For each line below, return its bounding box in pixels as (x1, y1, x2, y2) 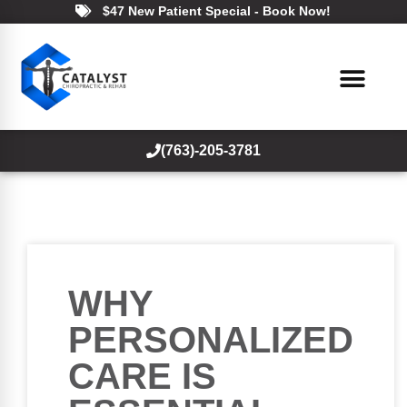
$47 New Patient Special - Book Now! (102, 4, 331, 18)
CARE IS (68, 355, 216, 396)
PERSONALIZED (68, 319, 353, 360)
